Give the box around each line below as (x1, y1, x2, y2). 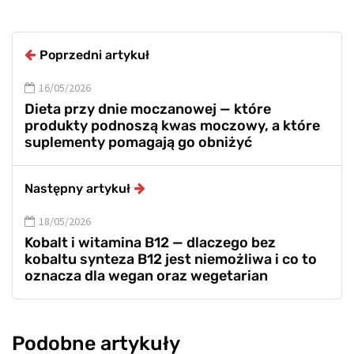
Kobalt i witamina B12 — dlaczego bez (24, 234, 276, 252)
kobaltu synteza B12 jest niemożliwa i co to (24, 250, 317, 269)
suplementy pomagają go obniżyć (24, 134, 252, 152)
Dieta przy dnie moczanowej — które (24, 100, 271, 119)
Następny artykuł (24, 181, 130, 197)
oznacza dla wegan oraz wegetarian (24, 267, 268, 285)
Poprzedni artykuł (40, 47, 149, 63)
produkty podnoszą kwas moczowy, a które (24, 117, 320, 135)
